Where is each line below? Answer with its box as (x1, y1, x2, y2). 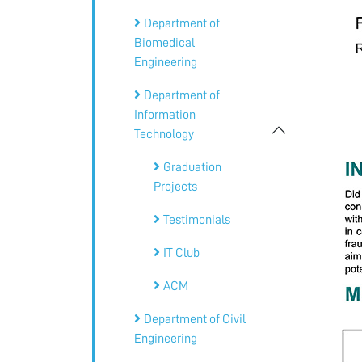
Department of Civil (144, 312, 246, 326)
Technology (134, 127, 194, 141)
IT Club (163, 246, 200, 259)
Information (134, 107, 196, 121)
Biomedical (134, 36, 195, 49)
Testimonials (163, 213, 230, 226)
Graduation (163, 160, 221, 174)
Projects (154, 179, 197, 193)
